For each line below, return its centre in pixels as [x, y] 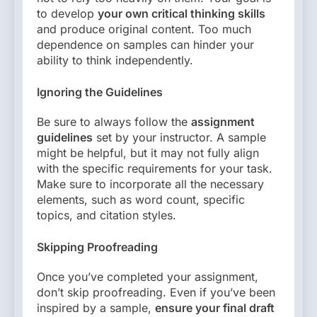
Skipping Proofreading [97, 247]
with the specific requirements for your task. [155, 168]
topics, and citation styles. [106, 215]
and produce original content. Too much [144, 29]
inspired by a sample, [96, 308]
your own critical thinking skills [181, 13]
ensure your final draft [215, 308]
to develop [67, 13]
